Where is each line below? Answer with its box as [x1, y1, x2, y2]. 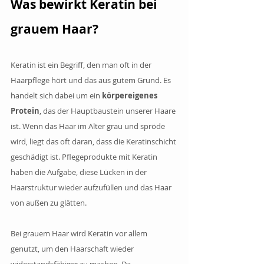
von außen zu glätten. [11, 197, 87, 208]
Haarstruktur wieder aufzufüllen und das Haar [11, 181, 173, 193]
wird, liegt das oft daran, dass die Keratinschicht [11, 136, 178, 147]
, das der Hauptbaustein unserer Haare [39, 105, 177, 116]
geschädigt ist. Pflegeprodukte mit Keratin [11, 151, 159, 162]
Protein [11, 105, 39, 116]
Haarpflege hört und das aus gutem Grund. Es [11, 74, 173, 85]
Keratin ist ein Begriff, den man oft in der [11, 59, 153, 70]
